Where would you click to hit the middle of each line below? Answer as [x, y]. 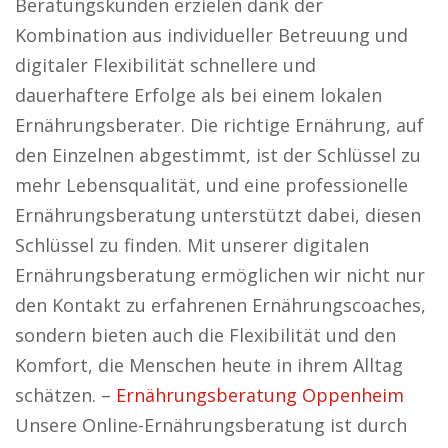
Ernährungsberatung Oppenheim [260, 395]
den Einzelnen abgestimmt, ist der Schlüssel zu [218, 155]
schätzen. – [65, 395]
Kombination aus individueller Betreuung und [211, 35]
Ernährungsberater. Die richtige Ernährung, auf [219, 125]
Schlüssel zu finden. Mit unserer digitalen [192, 245]
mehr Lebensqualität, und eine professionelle [211, 185]
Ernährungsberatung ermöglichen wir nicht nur [220, 275]
